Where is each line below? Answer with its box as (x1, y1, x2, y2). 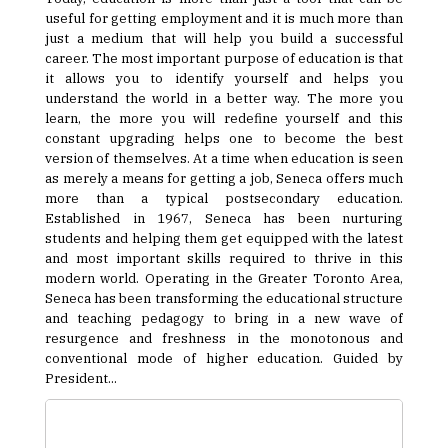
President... (45, 369, 117, 387)
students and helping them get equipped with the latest (45, 229, 403, 247)
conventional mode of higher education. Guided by (45, 349, 403, 367)
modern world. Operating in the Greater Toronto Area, (45, 269, 403, 287)
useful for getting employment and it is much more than (45, 9, 403, 27)
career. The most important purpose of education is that (45, 49, 403, 67)
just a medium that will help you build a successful (45, 29, 403, 47)
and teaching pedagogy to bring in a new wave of (45, 309, 403, 327)
